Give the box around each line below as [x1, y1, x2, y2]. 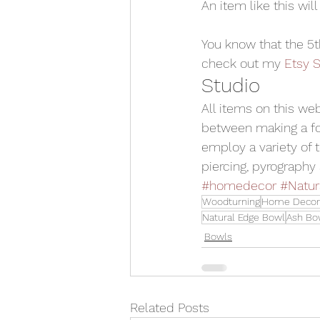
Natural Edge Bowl [202, 211, 285, 224]
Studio [201, 74, 260, 98]
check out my [201, 56, 284, 71]
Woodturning [202, 196, 260, 208]
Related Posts [130, 300, 209, 316]
